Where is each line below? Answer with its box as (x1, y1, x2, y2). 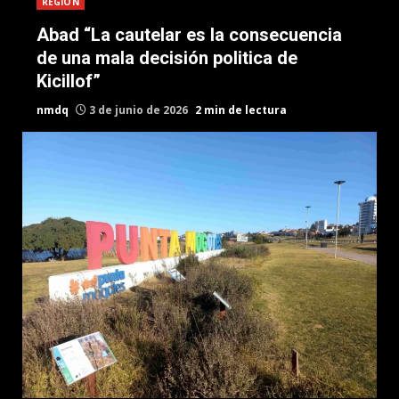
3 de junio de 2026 (86, 102, 191, 118)
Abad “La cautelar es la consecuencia (37, 24, 342, 45)
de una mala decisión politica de (37, 47, 297, 69)
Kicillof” (37, 70, 101, 92)
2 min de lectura (195, 102, 287, 118)
